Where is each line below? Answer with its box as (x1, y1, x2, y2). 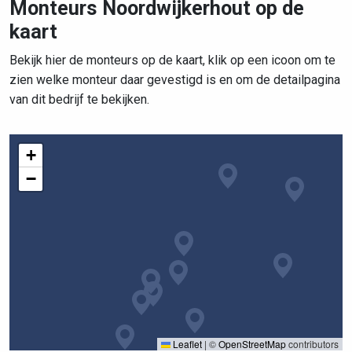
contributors (286, 337, 339, 350)
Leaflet (170, 337, 202, 350)
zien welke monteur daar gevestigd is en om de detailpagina (9, 72, 340, 87)
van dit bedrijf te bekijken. (9, 92, 149, 107)
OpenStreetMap (218, 337, 286, 350)
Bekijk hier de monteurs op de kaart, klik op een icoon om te (9, 53, 335, 68)
